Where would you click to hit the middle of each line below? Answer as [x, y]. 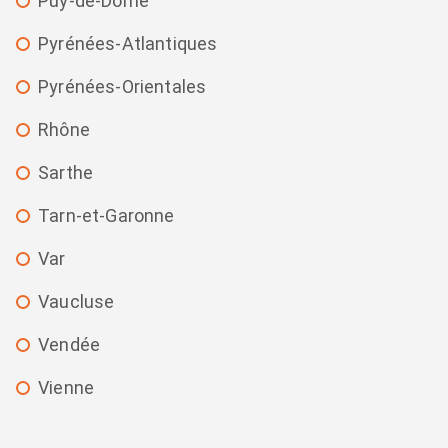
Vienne [66, 388]
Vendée [69, 345]
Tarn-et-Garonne [106, 216]
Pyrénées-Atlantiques [128, 44]
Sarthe [66, 173]
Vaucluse [76, 302]
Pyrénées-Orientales [122, 87]
